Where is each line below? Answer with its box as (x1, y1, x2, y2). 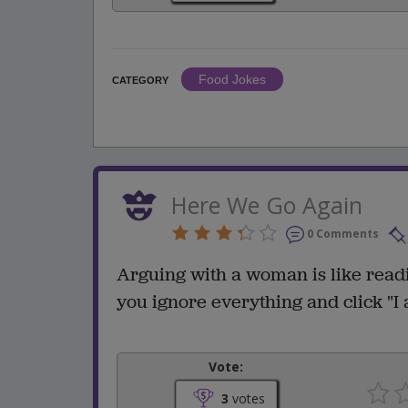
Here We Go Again (171, 189, 362, 220)
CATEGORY (112, 74, 168, 86)
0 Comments (307, 225, 379, 241)
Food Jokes (199, 71, 266, 87)
